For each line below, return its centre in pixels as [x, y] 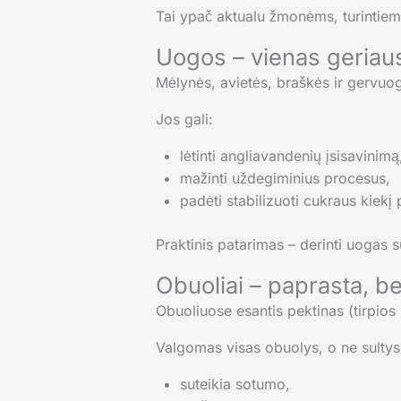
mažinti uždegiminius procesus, [285, 179]
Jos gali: [184, 119]
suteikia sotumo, [235, 384]
